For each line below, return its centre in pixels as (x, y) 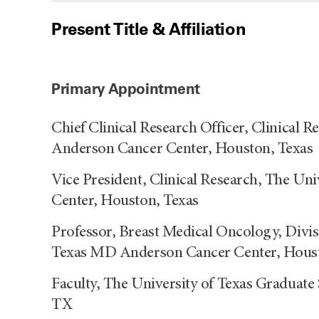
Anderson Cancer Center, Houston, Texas (182, 149)
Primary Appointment (126, 88)
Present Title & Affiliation (149, 28)
